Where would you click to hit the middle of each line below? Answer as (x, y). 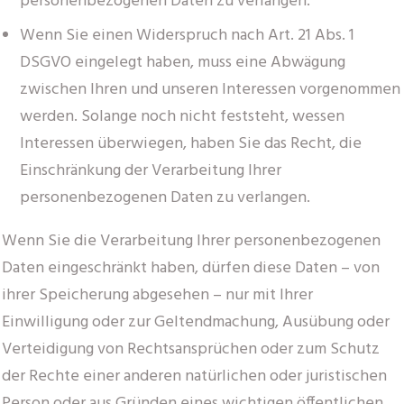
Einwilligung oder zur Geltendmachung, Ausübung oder (196, 322)
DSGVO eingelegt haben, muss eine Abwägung (183, 62)
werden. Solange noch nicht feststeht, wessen (182, 116)
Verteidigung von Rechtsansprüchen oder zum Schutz (191, 349)
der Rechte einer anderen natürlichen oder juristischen (194, 376)
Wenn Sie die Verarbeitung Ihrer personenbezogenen (191, 241)
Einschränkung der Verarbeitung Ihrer (151, 170)
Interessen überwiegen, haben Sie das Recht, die (191, 143)
